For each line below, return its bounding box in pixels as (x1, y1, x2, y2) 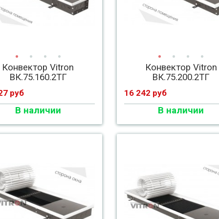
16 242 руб (124, 88, 167, 98)
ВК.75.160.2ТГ (9, 72, 67, 83)
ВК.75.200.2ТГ (152, 72, 210, 83)
